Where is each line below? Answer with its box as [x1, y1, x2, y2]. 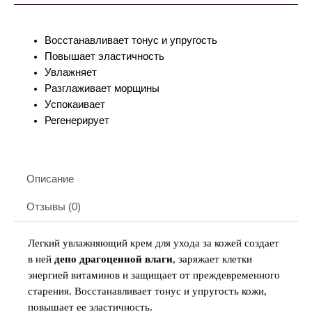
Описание [26, 173, 74, 185]
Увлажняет [44, 66, 97, 78]
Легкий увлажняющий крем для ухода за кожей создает [28, 237, 279, 249]
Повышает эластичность [44, 50, 164, 62]
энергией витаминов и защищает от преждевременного [28, 269, 280, 281]
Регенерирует [44, 114, 109, 126]
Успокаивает [44, 98, 105, 110]
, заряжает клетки [173, 253, 252, 265]
